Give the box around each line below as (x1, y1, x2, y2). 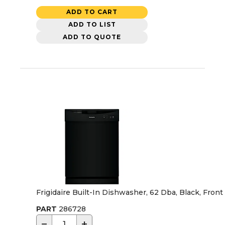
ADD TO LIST (68, 21, 116, 29)
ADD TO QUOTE (63, 33, 121, 41)
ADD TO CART (66, 8, 118, 16)
